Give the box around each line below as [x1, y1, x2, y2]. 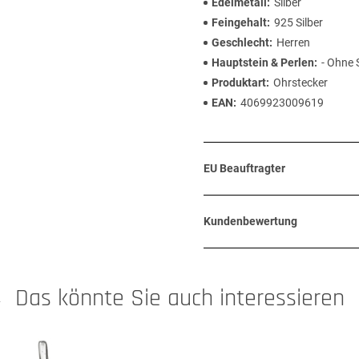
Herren [276, 36, 310, 49]
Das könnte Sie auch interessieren [14, 283, 345, 313]
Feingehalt [212, 16, 267, 29]
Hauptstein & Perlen [212, 56, 314, 69]
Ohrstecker [273, 76, 328, 89]
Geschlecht [212, 36, 269, 49]
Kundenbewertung [204, 215, 297, 228]
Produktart [212, 76, 266, 89]
